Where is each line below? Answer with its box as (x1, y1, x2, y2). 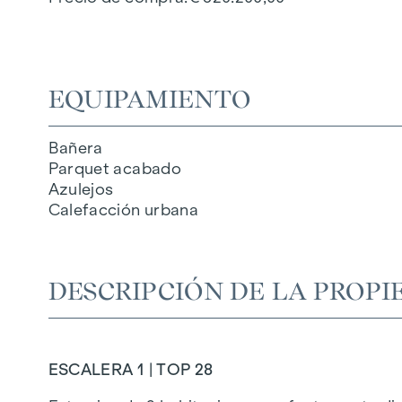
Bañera (48, 138, 103, 157)
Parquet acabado (48, 159, 181, 178)
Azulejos (48, 179, 114, 198)
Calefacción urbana (48, 200, 198, 219)
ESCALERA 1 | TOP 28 (48, 360, 214, 379)
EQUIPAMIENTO (48, 83, 251, 114)
